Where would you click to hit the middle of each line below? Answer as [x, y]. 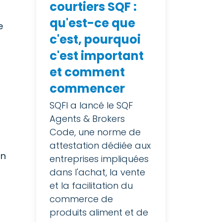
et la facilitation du [91, 186]
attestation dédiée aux [100, 146]
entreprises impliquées [99, 159]
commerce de [81, 199]
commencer [87, 89]
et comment [87, 72]
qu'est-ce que [92, 23]
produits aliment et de [99, 213]
